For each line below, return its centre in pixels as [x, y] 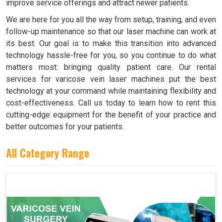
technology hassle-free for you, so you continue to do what [111, 55]
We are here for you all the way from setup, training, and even [111, 20]
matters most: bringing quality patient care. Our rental [111, 67]
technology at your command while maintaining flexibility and [111, 91]
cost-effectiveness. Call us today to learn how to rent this [111, 103]
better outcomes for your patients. [65, 127]
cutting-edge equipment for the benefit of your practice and [111, 115]
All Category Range [48, 153]
